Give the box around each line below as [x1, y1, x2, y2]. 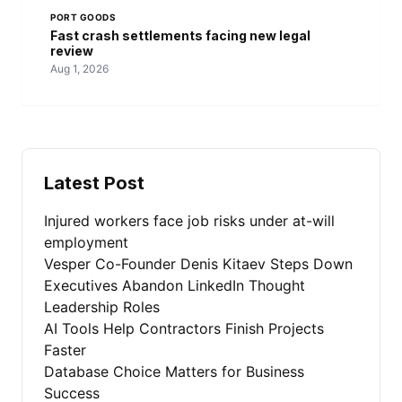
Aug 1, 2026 [50, 62, 109, 76]
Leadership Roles [44, 298, 160, 317]
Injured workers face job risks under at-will [44, 212, 335, 231]
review [50, 43, 93, 59]
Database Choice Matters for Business [44, 363, 304, 381]
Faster [44, 341, 86, 360]
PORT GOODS [50, 12, 116, 23]
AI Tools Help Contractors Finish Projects [44, 319, 324, 338]
